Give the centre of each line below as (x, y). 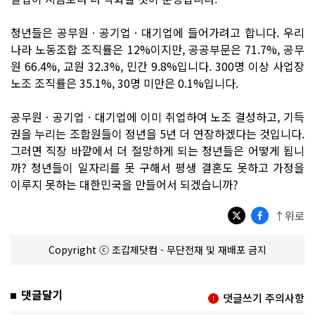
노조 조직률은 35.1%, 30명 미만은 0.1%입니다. (124, 83)
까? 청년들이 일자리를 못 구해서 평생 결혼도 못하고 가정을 (157, 167)
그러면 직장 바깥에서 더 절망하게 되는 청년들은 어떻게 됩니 (157, 150)
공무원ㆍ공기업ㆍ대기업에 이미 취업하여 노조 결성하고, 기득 (157, 116)
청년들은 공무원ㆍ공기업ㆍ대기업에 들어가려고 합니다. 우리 (157, 32)
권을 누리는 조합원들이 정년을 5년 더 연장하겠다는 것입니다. (157, 133)
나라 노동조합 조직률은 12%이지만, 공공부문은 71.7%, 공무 (157, 49)
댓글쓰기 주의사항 (264, 297)
